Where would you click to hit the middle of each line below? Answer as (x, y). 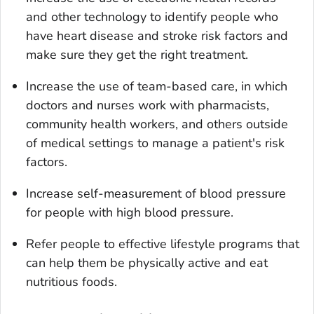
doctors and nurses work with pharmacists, (148, 105)
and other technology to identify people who (152, 16)
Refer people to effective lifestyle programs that (163, 244)
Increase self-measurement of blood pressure (156, 193)
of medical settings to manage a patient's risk (155, 143)
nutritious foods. (71, 281)
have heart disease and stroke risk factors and (157, 35)
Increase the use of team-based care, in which (157, 86)
